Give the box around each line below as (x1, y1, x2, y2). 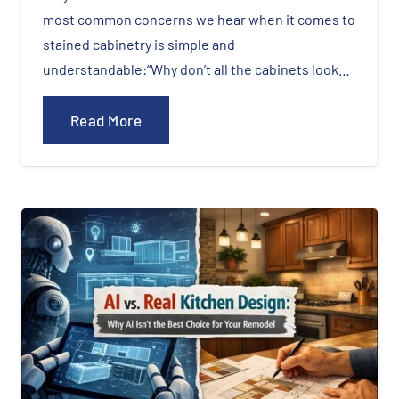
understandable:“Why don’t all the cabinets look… (43, 61, 350, 78)
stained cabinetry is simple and (43, 36, 235, 53)
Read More (69, 111, 142, 130)
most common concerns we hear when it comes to (43, 11, 355, 28)
